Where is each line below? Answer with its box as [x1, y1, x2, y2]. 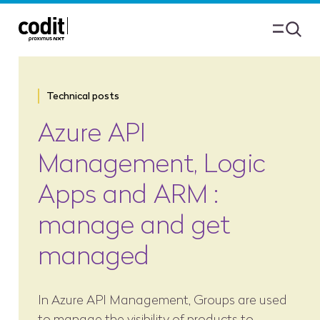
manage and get [37, 209, 230, 241]
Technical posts [46, 89, 119, 102]
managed [37, 239, 149, 271]
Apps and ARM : [37, 178, 218, 210]
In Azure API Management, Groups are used [37, 292, 287, 309]
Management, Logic [37, 147, 266, 179]
